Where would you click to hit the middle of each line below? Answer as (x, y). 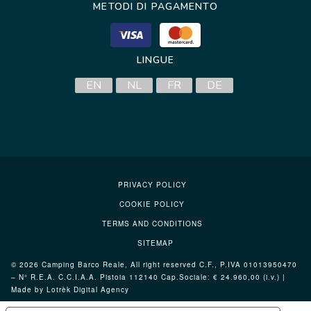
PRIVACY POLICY (152, 185)
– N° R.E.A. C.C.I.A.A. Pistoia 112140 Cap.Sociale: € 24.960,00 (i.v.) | (148, 277)
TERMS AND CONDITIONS (152, 224)
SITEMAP (155, 243)
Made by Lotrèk (42, 290)
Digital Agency (101, 290)
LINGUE (155, 60)
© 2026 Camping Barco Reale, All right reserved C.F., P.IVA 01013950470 (154, 265)
